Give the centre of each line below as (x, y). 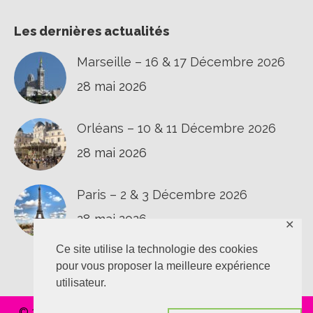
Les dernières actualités (92, 31)
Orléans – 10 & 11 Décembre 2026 (176, 128)
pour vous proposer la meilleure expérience (163, 265)
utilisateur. (81, 282)
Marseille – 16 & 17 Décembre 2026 (181, 61)
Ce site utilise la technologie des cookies (157, 249)
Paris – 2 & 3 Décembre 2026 (162, 194)
